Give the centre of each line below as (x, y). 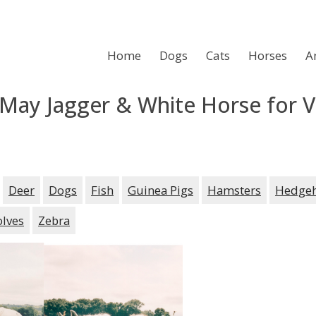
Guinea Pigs (160, 190)
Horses (268, 55)
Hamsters (234, 190)
